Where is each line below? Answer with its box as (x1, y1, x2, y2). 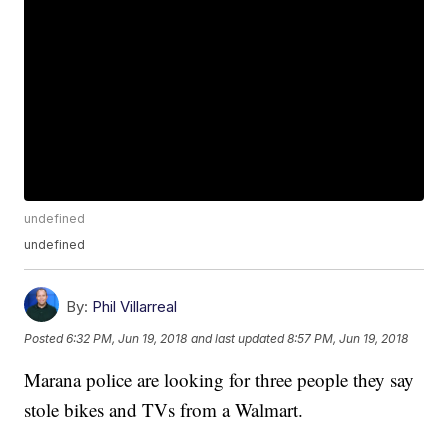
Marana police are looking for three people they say (24, 367, 415, 393)
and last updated (191, 330, 285, 346)
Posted (24, 330, 67, 346)
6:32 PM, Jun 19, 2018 (66, 330, 188, 346)
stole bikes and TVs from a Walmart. (24, 397, 304, 423)
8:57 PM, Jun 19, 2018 (287, 330, 409, 346)
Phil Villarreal (92, 297, 178, 317)
